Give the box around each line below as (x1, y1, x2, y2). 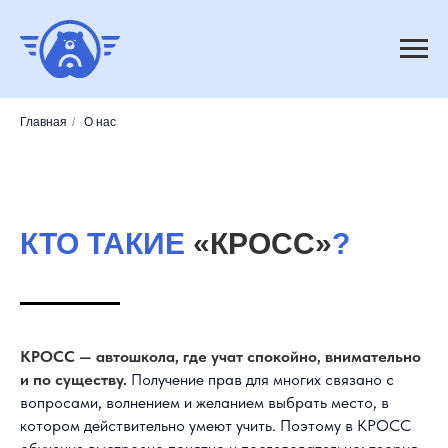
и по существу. (20, 369, 127, 389)
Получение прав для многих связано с (131, 369, 394, 389)
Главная (20, 114, 67, 129)
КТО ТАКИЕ (20, 226, 193, 260)
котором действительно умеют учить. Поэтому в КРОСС (20, 415, 411, 435)
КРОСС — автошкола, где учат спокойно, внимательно (20, 346, 421, 366)
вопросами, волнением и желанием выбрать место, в (20, 392, 389, 412)
